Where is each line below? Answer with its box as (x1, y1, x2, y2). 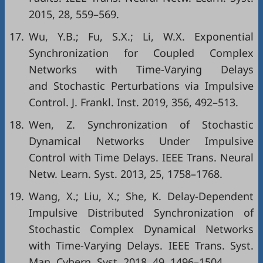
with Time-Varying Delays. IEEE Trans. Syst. (29, 238, 254, 252)
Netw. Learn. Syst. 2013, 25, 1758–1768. (29, 167, 222, 181)
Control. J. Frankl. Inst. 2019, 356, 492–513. (29, 95, 238, 109)
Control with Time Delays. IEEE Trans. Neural (29, 150, 254, 164)
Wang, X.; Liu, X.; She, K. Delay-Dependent (29, 189, 254, 203)
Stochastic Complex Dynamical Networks (29, 222, 254, 236)
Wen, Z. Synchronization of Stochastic (29, 117, 254, 131)
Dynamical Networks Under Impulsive (29, 134, 254, 148)
